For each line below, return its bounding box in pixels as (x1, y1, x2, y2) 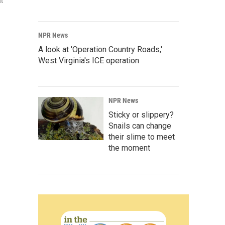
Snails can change (108, 121, 171, 131)
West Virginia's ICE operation (38, 56, 139, 65)
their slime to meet (108, 132, 175, 142)
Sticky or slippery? (108, 110, 174, 120)
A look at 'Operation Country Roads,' (38, 45, 162, 54)
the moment (108, 143, 150, 153)
